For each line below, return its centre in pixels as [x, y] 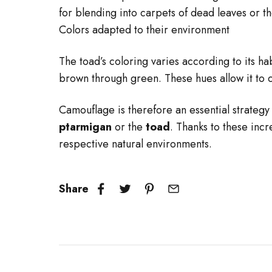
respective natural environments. [135, 144]
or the [129, 127]
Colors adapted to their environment [144, 30]
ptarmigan [85, 127]
